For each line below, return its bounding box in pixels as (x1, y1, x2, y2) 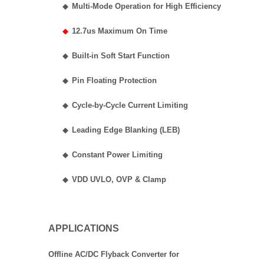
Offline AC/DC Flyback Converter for (48, 250, 179, 259)
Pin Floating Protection (72, 76, 157, 85)
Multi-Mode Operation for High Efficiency (72, 2, 221, 11)
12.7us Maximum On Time (72, 27, 167, 35)
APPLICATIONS (48, 223, 119, 233)
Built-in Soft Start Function (72, 51, 170, 60)
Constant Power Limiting (72, 150, 163, 159)
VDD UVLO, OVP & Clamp (72, 175, 166, 184)
